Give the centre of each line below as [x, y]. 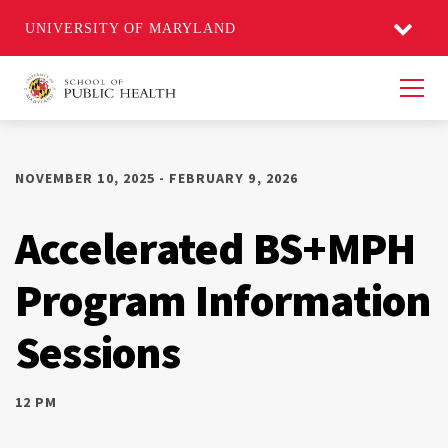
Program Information [223, 300]
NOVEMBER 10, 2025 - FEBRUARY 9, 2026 [156, 178]
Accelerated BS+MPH [215, 248]
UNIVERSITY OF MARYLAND [130, 28]
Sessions [97, 352]
